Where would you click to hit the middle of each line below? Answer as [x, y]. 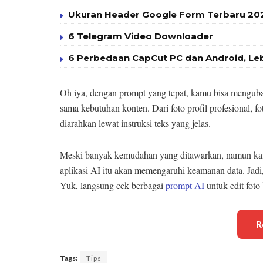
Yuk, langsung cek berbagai [113, 185]
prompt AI [185, 185]
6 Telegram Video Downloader [141, 36]
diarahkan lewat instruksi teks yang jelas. [135, 123]
